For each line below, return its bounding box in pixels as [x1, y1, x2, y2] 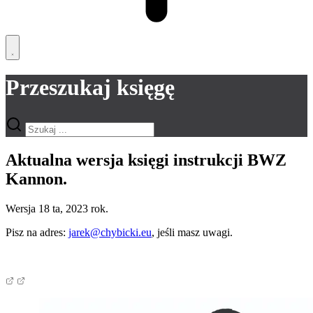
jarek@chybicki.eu [68, 226, 152, 238]
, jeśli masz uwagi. [152, 226, 235, 238]
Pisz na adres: [6, 226, 68, 238]
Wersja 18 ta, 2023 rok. [6, 202, 111, 214]
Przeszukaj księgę [6, 75, 175, 101]
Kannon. [6, 169, 71, 188]
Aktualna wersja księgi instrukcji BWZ [6, 150, 286, 169]
